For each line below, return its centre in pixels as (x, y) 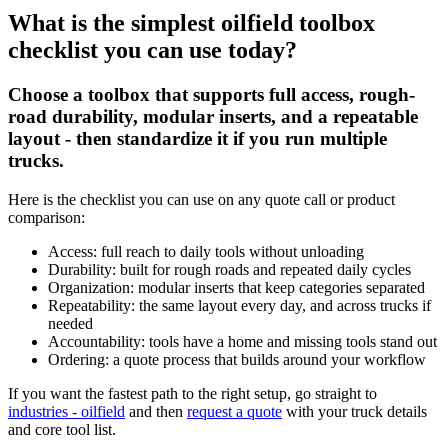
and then (156, 411)
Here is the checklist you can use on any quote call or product (201, 199)
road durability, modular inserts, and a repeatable (213, 116)
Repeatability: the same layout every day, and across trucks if (239, 305)
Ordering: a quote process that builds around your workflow (237, 359)
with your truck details (354, 411)
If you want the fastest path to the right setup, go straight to (192, 393)
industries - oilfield (66, 411)
